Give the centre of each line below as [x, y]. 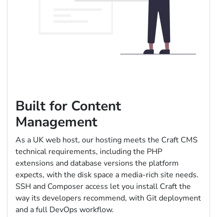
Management [56, 122]
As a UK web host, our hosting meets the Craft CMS [107, 140]
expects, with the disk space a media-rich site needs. [107, 175]
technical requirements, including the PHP [89, 151]
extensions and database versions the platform [97, 163]
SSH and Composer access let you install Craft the [103, 186]
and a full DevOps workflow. [65, 209]
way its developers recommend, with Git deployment [108, 198]
